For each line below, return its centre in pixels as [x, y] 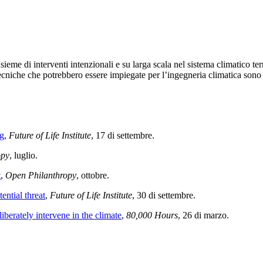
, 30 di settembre [163, 195]
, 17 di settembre [122, 135]
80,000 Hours [152, 215]
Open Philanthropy [41, 175]
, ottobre [92, 175]
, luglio [22, 155]
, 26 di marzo [202, 215]
